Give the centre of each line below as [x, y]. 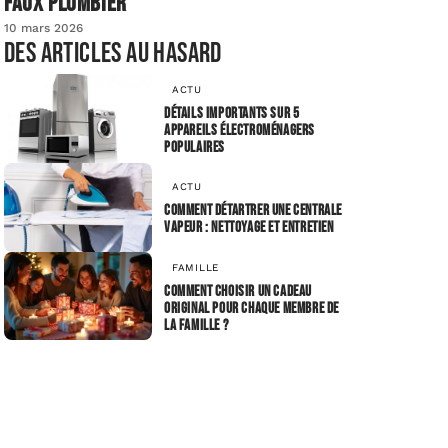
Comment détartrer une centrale [253, 211]
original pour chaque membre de [252, 308]
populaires [194, 147]
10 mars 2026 [43, 28]
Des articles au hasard [113, 54]
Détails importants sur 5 [232, 113]
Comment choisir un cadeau [238, 291]
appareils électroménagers [239, 130]
